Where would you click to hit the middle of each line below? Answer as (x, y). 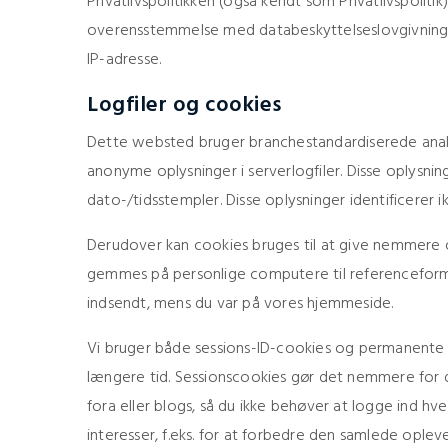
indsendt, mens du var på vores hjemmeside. (240, 304)
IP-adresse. (124, 60)
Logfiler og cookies (184, 105)
